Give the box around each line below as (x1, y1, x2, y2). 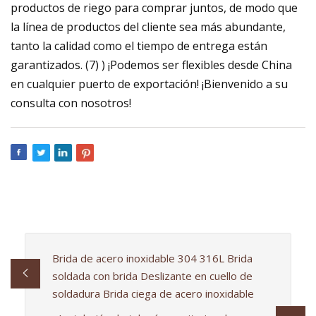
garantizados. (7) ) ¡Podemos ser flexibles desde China (11, 57, 292, 73)
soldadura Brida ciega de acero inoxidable (51, 286, 254, 300)
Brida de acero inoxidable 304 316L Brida (51, 250, 253, 265)
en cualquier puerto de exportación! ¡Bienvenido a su (11, 76, 288, 92)
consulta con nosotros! (11, 95, 131, 111)
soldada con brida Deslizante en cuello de (51, 268, 253, 283)
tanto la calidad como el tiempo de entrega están (11, 38, 267, 54)
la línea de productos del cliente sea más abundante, (11, 19, 286, 35)
